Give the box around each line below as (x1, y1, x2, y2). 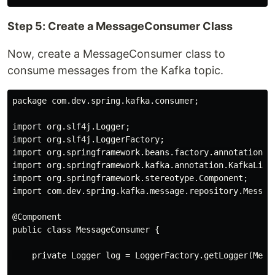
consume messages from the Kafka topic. (7, 63, 223, 77)
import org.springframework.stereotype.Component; (12, 172, 248, 183)
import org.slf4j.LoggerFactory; (12, 134, 165, 144)
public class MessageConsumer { (12, 224, 160, 234)
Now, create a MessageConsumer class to (7, 47, 225, 60)
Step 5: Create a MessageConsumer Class (7, 19, 233, 33)
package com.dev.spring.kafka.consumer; (12, 95, 199, 106)
